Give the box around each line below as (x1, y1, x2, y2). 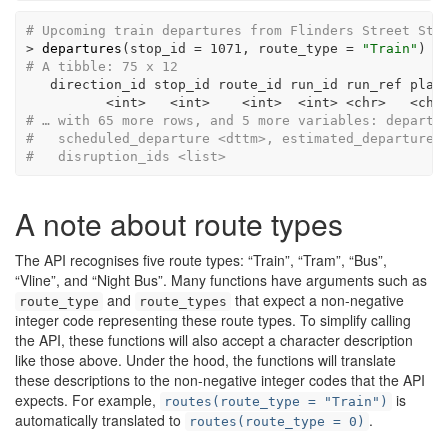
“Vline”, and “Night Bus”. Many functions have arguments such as (15, 270, 427, 290)
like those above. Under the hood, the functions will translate (15, 350, 396, 370)
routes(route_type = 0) (189, 414, 365, 429)
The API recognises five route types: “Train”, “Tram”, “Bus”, (15, 250, 387, 270)
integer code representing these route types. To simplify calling (15, 310, 411, 330)
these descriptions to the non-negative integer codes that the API (15, 370, 425, 390)
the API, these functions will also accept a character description (15, 330, 413, 350)
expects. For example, (15, 390, 160, 410)
